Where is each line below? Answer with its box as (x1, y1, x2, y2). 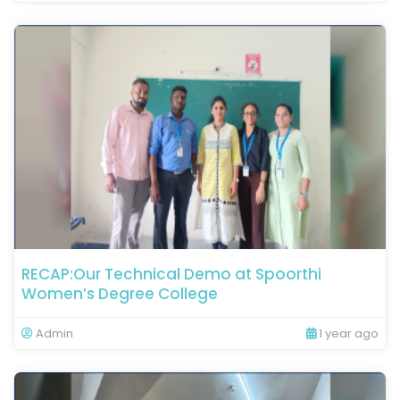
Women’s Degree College (21, 282, 218, 304)
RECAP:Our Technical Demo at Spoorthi (21, 262, 321, 285)
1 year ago (316, 324, 379, 342)
